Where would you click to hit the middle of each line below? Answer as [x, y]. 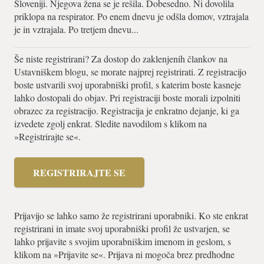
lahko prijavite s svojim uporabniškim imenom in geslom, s [123, 242]
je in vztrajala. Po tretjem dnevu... [76, 29]
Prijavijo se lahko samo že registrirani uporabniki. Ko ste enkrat [131, 216]
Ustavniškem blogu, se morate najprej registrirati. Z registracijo [130, 72]
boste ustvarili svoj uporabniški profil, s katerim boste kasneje [128, 85]
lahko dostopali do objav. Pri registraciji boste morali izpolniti [127, 98]
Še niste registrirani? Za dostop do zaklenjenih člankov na [121, 59]
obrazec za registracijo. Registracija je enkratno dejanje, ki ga [127, 111]
